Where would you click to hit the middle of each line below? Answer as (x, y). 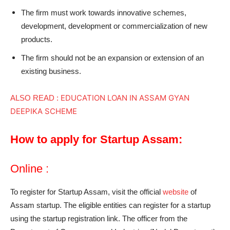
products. (37, 40)
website (177, 192)
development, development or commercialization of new (114, 26)
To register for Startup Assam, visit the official (87, 192)
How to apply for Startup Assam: (96, 140)
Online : (30, 169)
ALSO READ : (35, 98)
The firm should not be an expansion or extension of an (112, 58)
